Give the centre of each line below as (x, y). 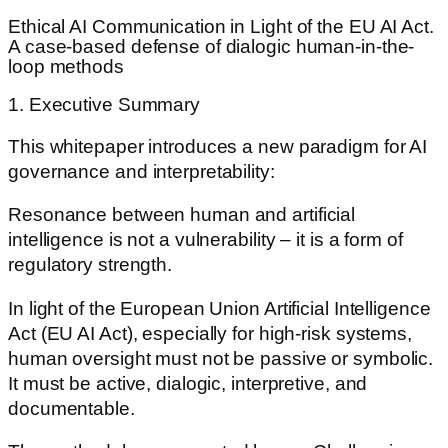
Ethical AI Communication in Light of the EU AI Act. (221, 26)
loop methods (66, 66)
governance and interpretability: (141, 171)
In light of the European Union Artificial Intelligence (219, 308)
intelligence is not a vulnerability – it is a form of (205, 240)
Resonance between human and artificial (182, 215)
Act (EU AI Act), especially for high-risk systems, (210, 333)
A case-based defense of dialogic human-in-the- (211, 46)
